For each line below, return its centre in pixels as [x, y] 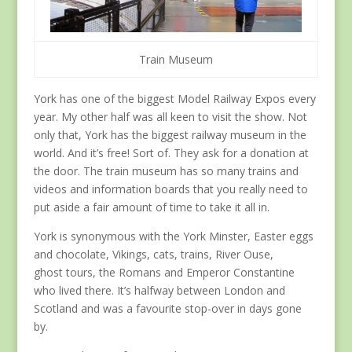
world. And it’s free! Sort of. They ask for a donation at [171, 153]
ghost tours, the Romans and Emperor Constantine [164, 273]
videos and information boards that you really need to [170, 189]
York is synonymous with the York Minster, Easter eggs [173, 236]
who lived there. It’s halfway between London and [159, 291]
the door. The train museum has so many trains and [166, 171]
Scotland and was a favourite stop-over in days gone [167, 309]
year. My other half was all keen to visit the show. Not [170, 117]
